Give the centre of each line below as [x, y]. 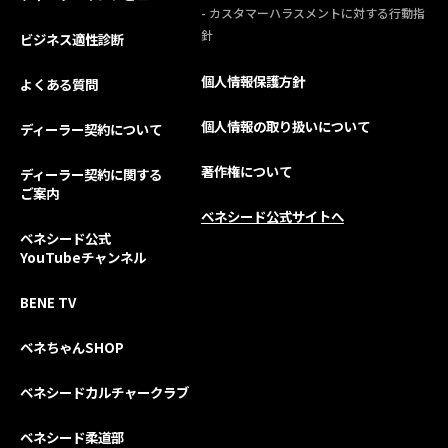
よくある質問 [59, 84]
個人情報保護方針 [252, 81]
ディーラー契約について [91, 129]
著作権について [246, 171]
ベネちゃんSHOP [72, 347]
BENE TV [48, 302]
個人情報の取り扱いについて [285, 126]
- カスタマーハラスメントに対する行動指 [312, 12]
